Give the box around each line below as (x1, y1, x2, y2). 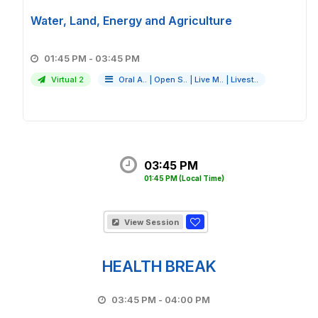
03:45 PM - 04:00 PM (165, 294, 211, 305)
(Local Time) (178, 174, 224, 182)
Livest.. (231, 75, 258, 84)
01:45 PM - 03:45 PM (95, 53, 140, 64)
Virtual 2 (49, 75, 84, 84)
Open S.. (154, 75, 187, 84)
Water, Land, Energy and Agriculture (31, 13, 232, 28)
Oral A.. (119, 75, 147, 84)
